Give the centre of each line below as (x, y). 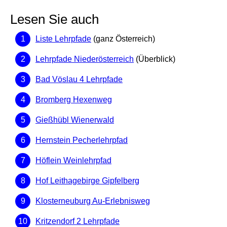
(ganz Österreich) (123, 39)
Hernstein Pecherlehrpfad (82, 140)
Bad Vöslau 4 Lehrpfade (79, 80)
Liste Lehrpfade (63, 39)
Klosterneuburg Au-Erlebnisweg (93, 201)
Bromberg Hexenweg (74, 100)
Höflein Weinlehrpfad (73, 161)
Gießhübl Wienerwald (75, 120)
